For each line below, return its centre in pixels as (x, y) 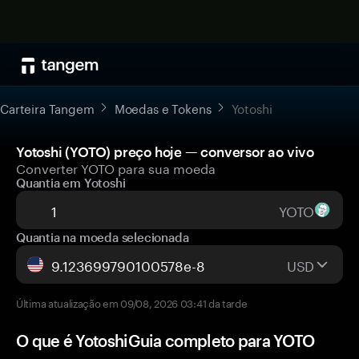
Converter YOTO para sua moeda (116, 167)
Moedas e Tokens (163, 107)
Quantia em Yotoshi (71, 183)
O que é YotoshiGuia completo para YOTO (165, 341)
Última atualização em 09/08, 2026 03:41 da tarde (132, 302)
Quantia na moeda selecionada (103, 237)
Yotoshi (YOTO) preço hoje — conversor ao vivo (165, 151)
